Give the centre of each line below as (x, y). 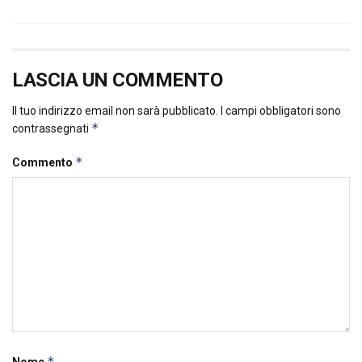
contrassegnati (52, 129)
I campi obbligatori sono (281, 111)
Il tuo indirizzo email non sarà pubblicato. (115, 111)
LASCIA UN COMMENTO (118, 80)
